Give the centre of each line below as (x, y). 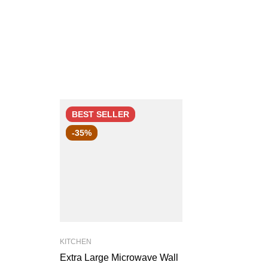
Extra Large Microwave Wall (119, 257)
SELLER (113, 114)
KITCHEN (76, 241)
